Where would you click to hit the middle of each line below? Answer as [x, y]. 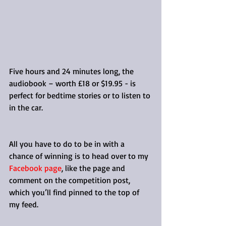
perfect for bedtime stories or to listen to [81, 95]
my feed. [24, 204]
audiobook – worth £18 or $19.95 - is [73, 83]
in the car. [26, 107]
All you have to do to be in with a [68, 144]
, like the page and [94, 168]
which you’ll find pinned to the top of [75, 192]
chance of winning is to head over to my [80, 156]
